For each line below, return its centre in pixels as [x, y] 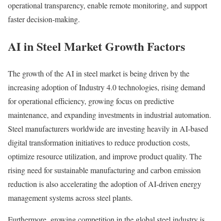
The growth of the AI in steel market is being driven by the [99, 74]
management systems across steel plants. [70, 198]
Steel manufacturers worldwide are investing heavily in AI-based [108, 129]
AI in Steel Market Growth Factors [96, 46]
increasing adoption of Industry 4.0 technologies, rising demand [107, 87]
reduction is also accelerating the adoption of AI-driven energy [105, 184]
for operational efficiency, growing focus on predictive [91, 101]
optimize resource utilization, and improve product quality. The [105, 156]
